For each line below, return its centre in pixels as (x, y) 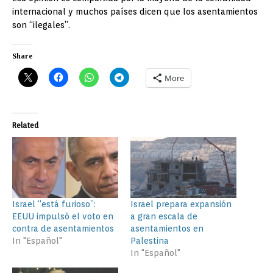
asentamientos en (167, 228)
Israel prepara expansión (181, 204)
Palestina (150, 240)
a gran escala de (164, 216)
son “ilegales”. (41, 25)
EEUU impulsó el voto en (63, 216)
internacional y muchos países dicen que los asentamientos (135, 12)
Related (25, 126)
